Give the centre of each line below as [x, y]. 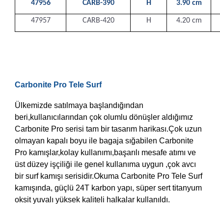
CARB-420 [98, 20]
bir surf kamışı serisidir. [54, 176]
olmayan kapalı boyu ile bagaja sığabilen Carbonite [104, 140]
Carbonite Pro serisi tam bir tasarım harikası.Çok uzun [108, 129]
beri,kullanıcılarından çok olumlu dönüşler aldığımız [104, 117]
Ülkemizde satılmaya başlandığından [79, 105]
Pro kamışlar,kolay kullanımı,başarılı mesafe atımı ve [105, 152]
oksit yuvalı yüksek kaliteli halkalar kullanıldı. [92, 199]
